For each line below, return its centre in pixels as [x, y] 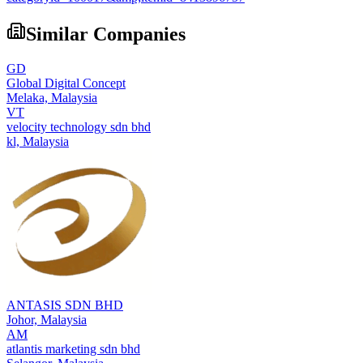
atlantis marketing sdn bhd [73, 349]
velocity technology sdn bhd [79, 127]
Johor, [23, 320]
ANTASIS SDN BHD [65, 305]
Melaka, [29, 98]
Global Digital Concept [66, 83]
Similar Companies [106, 34]
